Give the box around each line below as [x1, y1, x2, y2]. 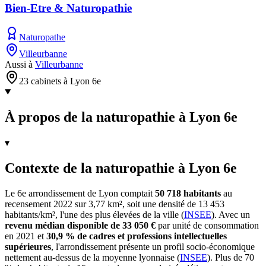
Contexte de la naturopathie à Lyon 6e [5, 160, 237, 176]
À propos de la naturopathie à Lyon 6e [5, 109, 237, 125]
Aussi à [5, 59, 35, 69]
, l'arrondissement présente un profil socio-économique [51, 241, 255, 252]
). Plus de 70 [207, 252, 254, 262]
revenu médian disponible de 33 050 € [5, 220, 156, 230]
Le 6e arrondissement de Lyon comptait [5, 188, 155, 198]
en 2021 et [5, 230, 46, 241]
